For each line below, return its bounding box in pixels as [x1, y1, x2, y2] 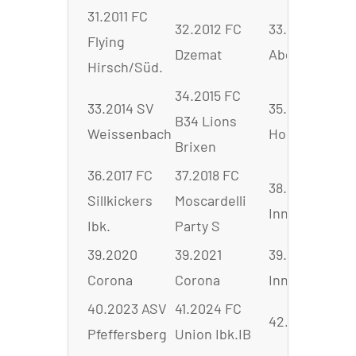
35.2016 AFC [269, 99, 342, 118]
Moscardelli [175, 192, 246, 210]
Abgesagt [269, 45, 329, 64]
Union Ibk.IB [175, 325, 251, 343]
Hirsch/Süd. [87, 58, 163, 76]
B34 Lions [175, 112, 237, 130]
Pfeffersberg [87, 325, 167, 343]
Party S [175, 217, 220, 235]
